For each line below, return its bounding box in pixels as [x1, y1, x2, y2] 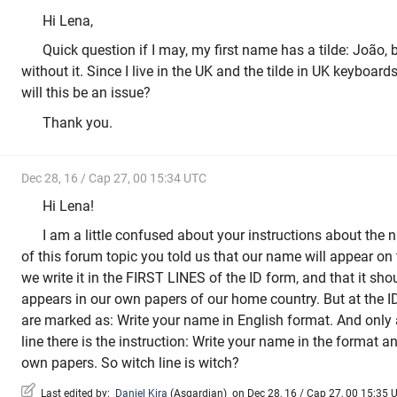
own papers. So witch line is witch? [21, 354, 239, 372]
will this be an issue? [21, 84, 151, 102]
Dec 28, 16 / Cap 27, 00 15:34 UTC [21, 171, 206, 186]
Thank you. [43, 113, 113, 131]
